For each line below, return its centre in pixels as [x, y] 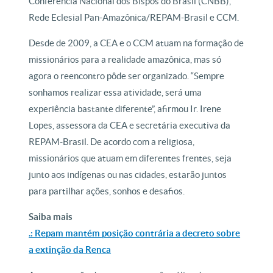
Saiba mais [51, 217]
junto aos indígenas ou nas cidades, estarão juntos [128, 175]
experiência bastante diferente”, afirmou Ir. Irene [125, 109]
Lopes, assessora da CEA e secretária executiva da [130, 126]
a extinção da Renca [70, 250]
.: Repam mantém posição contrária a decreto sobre [135, 233]
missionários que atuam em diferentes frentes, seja [130, 158]
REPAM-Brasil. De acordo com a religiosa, [112, 142]
